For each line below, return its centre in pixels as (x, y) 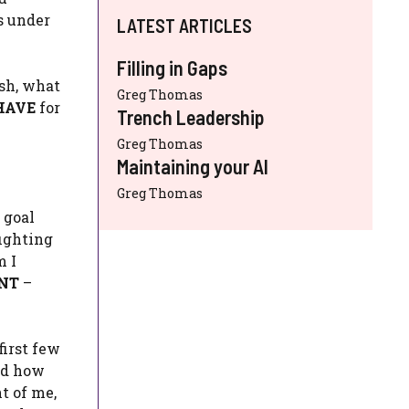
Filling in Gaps (172, 68)
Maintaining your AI (193, 166)
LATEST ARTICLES (184, 26)
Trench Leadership (191, 117)
